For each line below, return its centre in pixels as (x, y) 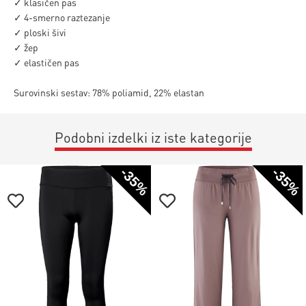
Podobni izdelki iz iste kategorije (153, 137)
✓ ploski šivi (40, 32)
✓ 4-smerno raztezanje (62, 17)
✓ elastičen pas (46, 62)
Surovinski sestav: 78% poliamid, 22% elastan (109, 92)
